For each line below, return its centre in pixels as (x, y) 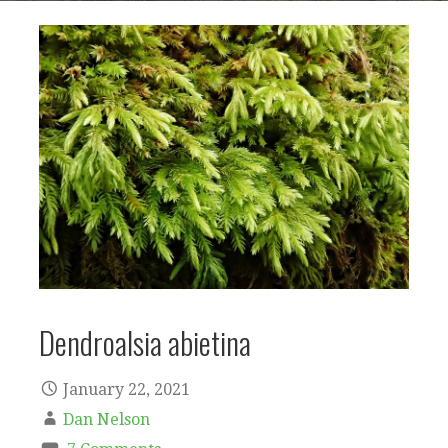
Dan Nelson (106, 420)
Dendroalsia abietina (145, 342)
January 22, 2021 (126, 390)
